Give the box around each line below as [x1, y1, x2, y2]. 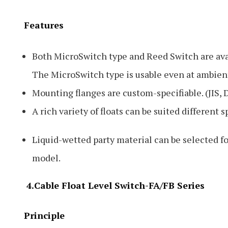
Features [24, 19, 64, 31]
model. [32, 152, 61, 164]
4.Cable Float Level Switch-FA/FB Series [24, 179, 205, 191]
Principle [24, 209, 65, 221]
